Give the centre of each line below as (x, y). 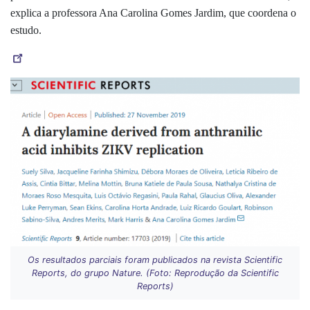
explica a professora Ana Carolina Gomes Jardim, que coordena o (153, 12)
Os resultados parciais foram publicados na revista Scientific (155, 259)
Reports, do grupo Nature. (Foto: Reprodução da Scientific (155, 273)
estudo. (27, 30)
